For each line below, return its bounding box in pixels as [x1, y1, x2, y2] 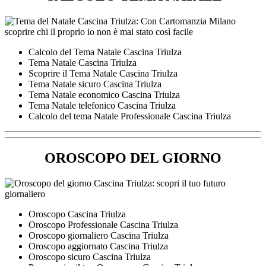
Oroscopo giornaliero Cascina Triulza [28, 230, 169, 241]
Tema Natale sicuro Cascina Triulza [28, 79, 161, 90]
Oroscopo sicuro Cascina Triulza [28, 252, 151, 262]
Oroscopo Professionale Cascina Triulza [28, 220, 178, 230]
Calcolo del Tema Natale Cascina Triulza [28, 47, 182, 58]
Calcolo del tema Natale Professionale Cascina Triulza [28, 111, 231, 122]
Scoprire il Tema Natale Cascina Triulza [28, 68, 178, 79]
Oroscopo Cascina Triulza [28, 209, 126, 220]
